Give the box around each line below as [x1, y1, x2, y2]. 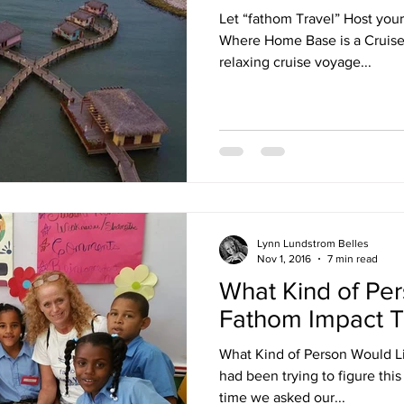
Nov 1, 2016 [257, 252, 311, 265]
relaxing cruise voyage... [219, 53, 372, 69]
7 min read [327, 252, 378, 265]
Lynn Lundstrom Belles [257, 237, 369, 250]
